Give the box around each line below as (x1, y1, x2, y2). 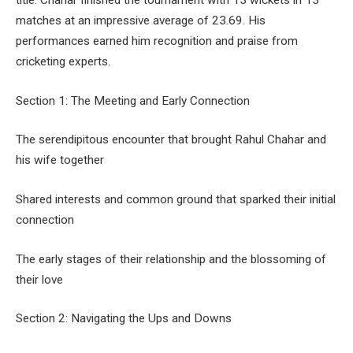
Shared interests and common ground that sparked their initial (16, 191, 336, 206)
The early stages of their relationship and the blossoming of (16, 251, 326, 266)
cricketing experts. (16, 54, 110, 69)
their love (16, 272, 63, 287)
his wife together (16, 153, 104, 168)
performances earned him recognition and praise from (16, 34, 298, 49)
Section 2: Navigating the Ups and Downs (16, 311, 232, 326)
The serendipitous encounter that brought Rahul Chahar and (16, 132, 326, 147)
